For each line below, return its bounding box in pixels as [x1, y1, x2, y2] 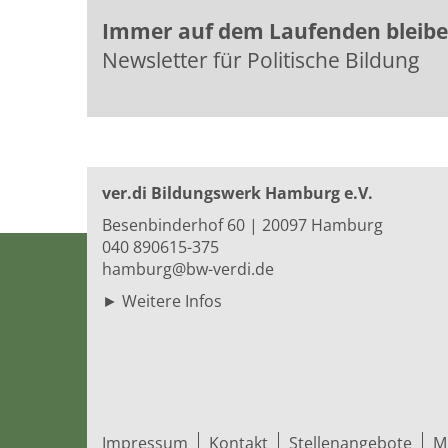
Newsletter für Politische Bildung [102, 46, 419, 74]
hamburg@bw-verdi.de [102, 258, 274, 280]
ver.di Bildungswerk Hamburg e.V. [102, 182, 373, 204]
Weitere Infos [122, 290, 222, 312]
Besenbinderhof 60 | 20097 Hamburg [102, 214, 383, 236]
